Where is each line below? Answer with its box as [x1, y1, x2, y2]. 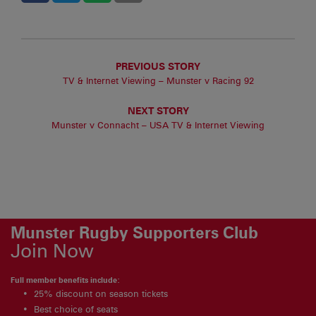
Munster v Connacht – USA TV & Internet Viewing [51, 119, 265, 130]
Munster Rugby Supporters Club [11, 222, 258, 242]
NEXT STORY [127, 104, 189, 116]
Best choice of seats [34, 303, 119, 315]
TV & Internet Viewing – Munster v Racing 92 [62, 75, 254, 87]
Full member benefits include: [11, 274, 120, 285]
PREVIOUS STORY [116, 60, 200, 73]
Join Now [11, 239, 94, 262]
